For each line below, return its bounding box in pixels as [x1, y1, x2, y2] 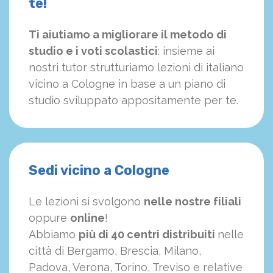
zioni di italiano [167, 61, 244, 74]
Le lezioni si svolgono [29, 195, 144, 208]
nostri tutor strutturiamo [29, 61, 154, 74]
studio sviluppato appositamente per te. [29, 94, 238, 107]
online [70, 211, 105, 225]
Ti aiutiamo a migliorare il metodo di [29, 28, 227, 41]
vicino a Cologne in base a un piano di [29, 77, 225, 91]
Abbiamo [29, 228, 79, 241]
